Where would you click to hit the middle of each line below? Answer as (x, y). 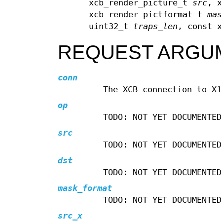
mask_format (85, 188)
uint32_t (111, 27)
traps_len (156, 27)
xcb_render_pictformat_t (148, 15)
